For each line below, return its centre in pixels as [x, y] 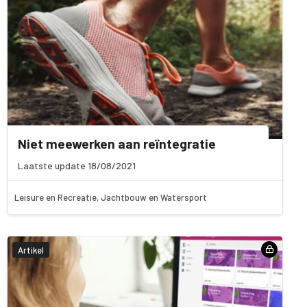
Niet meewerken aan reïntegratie [117, 143]
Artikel [31, 250]
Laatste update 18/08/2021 [77, 165]
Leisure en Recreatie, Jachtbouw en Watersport [111, 197]
